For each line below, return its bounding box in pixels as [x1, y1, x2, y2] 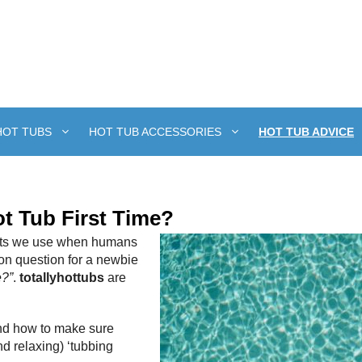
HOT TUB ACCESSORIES [89, 125, 221, 139]
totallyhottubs [19, 271, 104, 285]
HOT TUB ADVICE [259, 125, 354, 139]
